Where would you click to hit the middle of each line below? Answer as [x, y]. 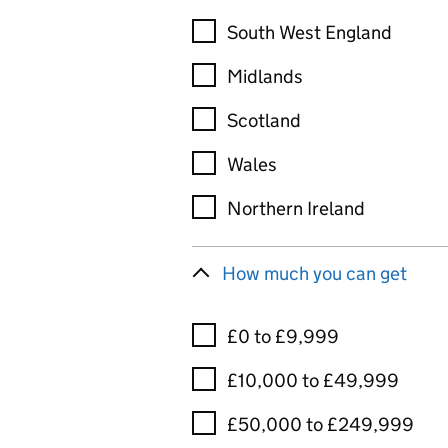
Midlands [265, 76]
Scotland [264, 120]
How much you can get [314, 273]
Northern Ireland [296, 208]
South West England [309, 32]
